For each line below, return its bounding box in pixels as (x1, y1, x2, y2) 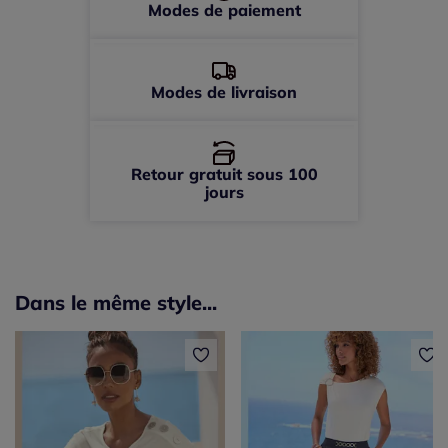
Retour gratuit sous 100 (130, 164, 318, 185)
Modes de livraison (151, 82, 297, 103)
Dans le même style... (15, 290, 217, 316)
